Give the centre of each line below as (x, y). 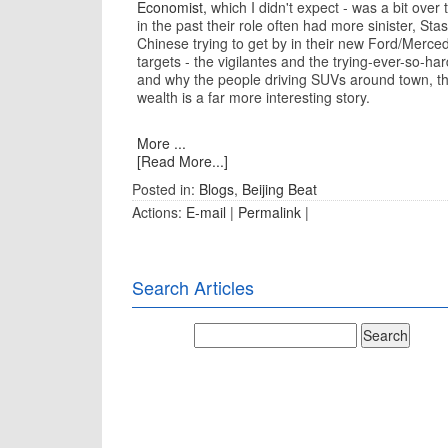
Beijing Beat (279, 189)
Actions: (159, 212)
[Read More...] (182, 161)
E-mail (206, 212)
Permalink (269, 212)
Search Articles (193, 287)
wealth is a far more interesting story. (253, 97)
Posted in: (165, 189)
